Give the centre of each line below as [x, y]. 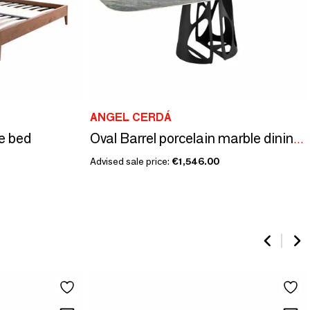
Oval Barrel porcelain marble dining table [298, 139]
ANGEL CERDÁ [130, 117]
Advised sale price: [130, 161]
